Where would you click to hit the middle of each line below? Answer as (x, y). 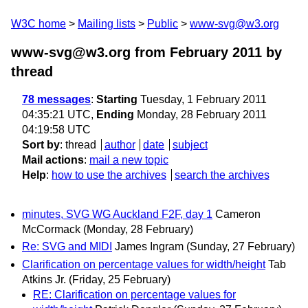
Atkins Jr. (44, 279)
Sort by (41, 145)
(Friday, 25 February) (120, 279)
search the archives (222, 175)
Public (163, 24)
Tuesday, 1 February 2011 (202, 99)
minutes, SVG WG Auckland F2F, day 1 (117, 214)
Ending (115, 114)
